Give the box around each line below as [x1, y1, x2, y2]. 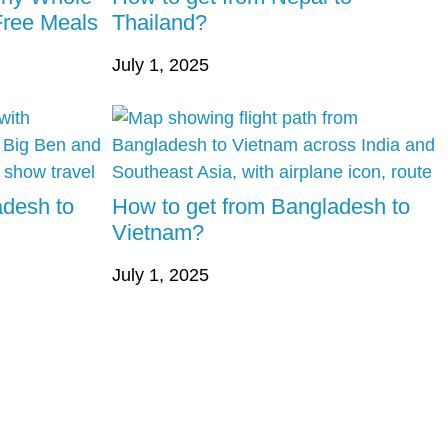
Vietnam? [112, 220, 204, 246]
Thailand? [112, 10, 207, 36]
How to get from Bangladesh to [112, 194, 410, 220]
